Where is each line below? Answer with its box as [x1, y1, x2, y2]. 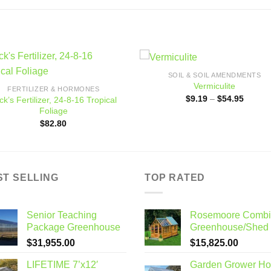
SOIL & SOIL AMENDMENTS [168, 71, 261, 79]
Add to [96, 78, 118, 86]
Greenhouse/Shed [190, 222, 269, 233]
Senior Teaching [27, 210, 97, 221]
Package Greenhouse [27, 222, 120, 233]
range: [243, 101, 268, 111]
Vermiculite [194, 81, 236, 91]
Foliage [39, 106, 68, 116]
